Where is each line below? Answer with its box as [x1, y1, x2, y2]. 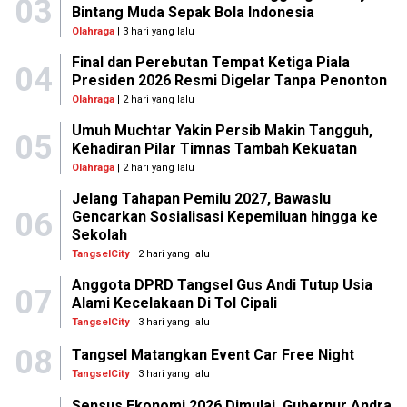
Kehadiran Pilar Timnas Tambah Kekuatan [71, 140, 357, 157]
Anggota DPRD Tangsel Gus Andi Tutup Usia [71, 276, 372, 293]
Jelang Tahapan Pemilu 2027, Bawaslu [71, 190, 331, 207]
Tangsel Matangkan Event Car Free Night [72, 345, 354, 363]
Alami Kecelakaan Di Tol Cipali [71, 294, 277, 312]
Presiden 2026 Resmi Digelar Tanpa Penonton [71, 72, 387, 89]
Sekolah [71, 226, 127, 243]
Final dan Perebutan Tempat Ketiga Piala [71, 54, 350, 71]
